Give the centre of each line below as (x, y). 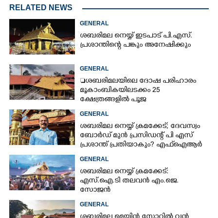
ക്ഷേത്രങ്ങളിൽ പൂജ (113, 100)
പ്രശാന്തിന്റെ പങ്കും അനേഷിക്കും (136, 45)
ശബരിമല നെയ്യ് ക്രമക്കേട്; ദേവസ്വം (140, 127)
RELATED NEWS (41, 7)
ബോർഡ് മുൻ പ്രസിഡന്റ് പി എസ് (136, 136)
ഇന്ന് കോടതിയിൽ (112, 154)
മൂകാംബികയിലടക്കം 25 (120, 91)
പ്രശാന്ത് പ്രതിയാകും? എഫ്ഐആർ (141, 145)
